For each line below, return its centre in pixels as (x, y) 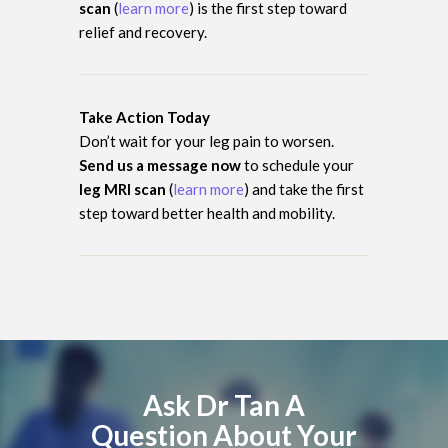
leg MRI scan (122, 188)
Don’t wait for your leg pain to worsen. (206, 140)
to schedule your (297, 164)
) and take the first (304, 188)
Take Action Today (144, 116)
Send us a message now (160, 164)
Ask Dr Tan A (224, 404)
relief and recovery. (143, 31)
